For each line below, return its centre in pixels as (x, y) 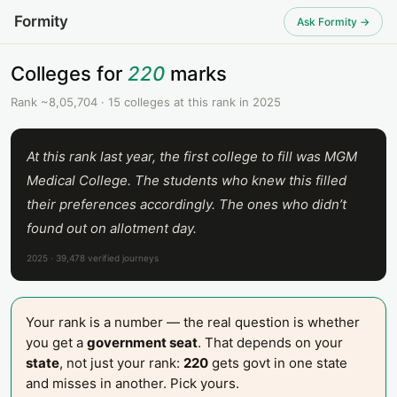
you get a (56, 343)
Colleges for (69, 74)
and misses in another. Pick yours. (132, 383)
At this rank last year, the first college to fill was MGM (192, 156)
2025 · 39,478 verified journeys (93, 258)
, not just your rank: (121, 363)
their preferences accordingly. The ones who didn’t (187, 204)
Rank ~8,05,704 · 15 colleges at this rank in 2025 (146, 102)
